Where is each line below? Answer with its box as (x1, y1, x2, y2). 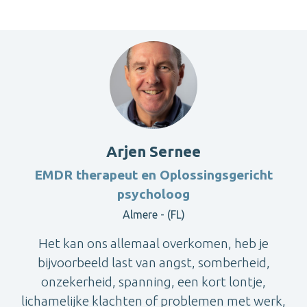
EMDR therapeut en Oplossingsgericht (34, 167, 273, 183)
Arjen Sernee (106, 143, 201, 160)
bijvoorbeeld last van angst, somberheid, (37, 255, 270, 271)
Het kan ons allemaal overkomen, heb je (38, 236, 269, 251)
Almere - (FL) (122, 208, 185, 221)
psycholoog (117, 186, 190, 202)
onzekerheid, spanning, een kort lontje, (41, 274, 266, 290)
